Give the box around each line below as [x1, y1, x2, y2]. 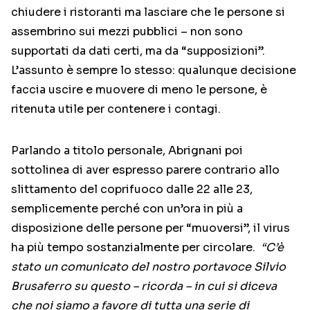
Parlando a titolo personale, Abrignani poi [11, 143, 243, 158]
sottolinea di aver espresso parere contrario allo [11, 163, 280, 178]
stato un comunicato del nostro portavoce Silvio [11, 259, 286, 275]
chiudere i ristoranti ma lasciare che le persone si [11, 5, 285, 20]
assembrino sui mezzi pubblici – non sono [11, 24, 243, 39]
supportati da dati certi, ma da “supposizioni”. [11, 44, 265, 59]
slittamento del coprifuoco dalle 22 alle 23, [11, 182, 253, 197]
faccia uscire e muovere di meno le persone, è [11, 82, 267, 98]
